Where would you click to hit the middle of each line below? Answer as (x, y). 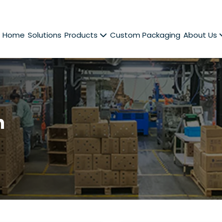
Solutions (45, 35)
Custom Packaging (145, 35)
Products (82, 35)
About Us (201, 35)
